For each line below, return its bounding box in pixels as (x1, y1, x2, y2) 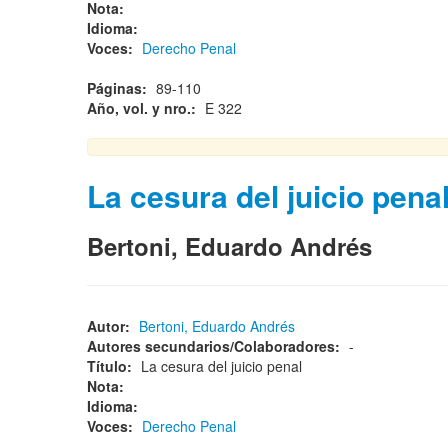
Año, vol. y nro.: (87, 98, 200, 118)
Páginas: (87, 78, 151, 98)
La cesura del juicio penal (141, 356, 310, 376)
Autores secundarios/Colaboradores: (87, 336, 344, 356)
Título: (87, 356, 136, 376)
